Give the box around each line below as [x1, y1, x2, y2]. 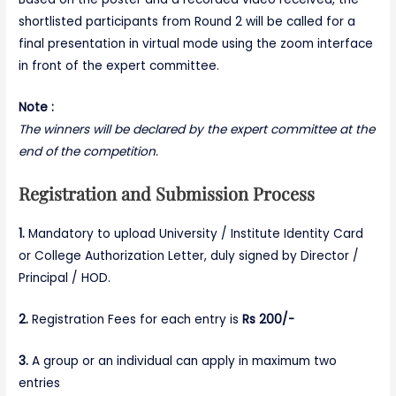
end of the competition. [19, 143, 159, 161]
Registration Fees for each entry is [28, 310, 243, 328]
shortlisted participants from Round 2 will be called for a [19, 13, 356, 31]
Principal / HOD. [19, 269, 111, 286]
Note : [19, 99, 55, 117]
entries [19, 374, 61, 392]
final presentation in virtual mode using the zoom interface [19, 35, 374, 53]
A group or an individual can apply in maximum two [28, 352, 338, 369]
